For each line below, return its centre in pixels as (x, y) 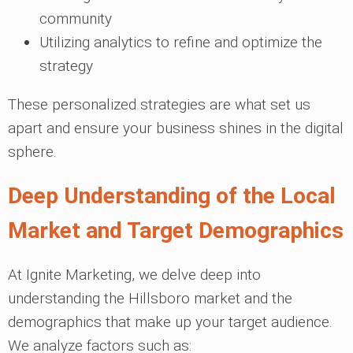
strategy (66, 66)
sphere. (32, 152)
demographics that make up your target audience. (170, 322)
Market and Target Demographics (176, 230)
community (76, 19)
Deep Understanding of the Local (172, 196)
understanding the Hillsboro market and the (150, 298)
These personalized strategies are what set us (159, 104)
